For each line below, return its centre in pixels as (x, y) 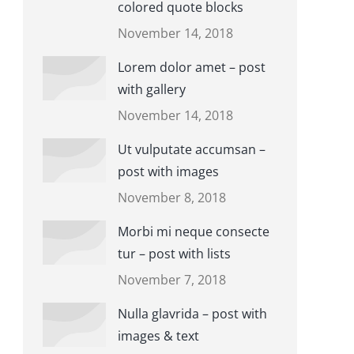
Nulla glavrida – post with (192, 314)
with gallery (151, 89)
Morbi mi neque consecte (193, 232)
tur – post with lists (174, 254)
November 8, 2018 (171, 198)
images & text (158, 336)
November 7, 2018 (171, 280)
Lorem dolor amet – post (191, 67)
